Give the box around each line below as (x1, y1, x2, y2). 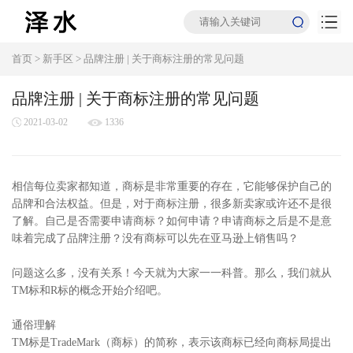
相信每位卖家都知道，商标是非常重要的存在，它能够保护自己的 (12, 180, 332, 192)
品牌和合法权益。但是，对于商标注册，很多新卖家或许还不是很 (12, 198, 332, 210)
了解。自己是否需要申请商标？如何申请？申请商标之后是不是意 (12, 215, 332, 227)
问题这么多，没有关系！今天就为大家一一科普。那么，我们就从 (12, 267, 332, 279)
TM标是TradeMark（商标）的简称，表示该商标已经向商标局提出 (12, 336, 332, 348)
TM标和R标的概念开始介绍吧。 (12, 284, 168, 296)
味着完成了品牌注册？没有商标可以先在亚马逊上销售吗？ (12, 232, 299, 244)
